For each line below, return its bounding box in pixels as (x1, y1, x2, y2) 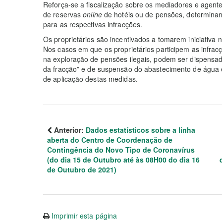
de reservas (43, 9, 83, 20)
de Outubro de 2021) (47, 165, 116, 175)
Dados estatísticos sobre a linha (86, 125, 195, 135)
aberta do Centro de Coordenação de (47, 135, 172, 145)
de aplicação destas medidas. (43, 74, 138, 84)
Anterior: (52, 125, 86, 135)
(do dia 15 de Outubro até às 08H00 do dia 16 (47, 155, 200, 165)
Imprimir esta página (52, 211, 117, 221)
